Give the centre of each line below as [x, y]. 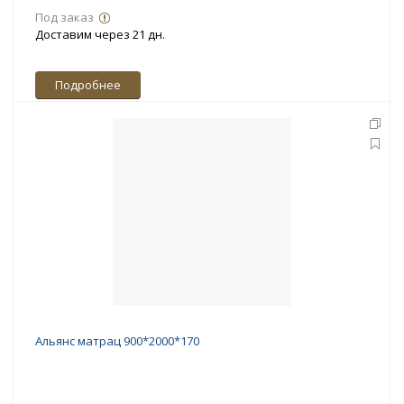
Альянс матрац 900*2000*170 [117, 341]
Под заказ [64, 18]
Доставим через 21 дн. [100, 35]
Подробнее [88, 85]
